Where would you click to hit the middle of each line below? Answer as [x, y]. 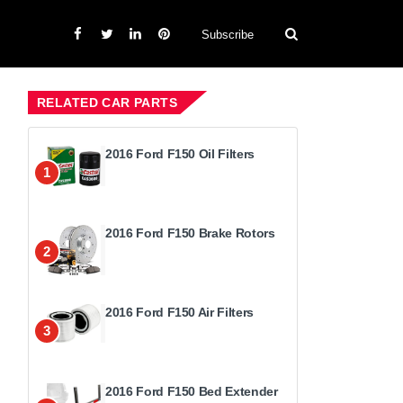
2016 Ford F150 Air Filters [179, 312]
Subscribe [228, 34]
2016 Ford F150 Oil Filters [180, 154]
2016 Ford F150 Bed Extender [192, 391]
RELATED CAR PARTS [107, 103]
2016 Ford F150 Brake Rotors [190, 233]
